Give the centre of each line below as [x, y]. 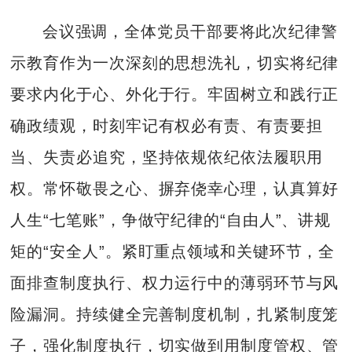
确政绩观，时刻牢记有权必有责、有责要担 [167, 125]
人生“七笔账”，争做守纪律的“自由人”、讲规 [171, 220]
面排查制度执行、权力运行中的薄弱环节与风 [175, 282]
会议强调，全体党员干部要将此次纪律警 [190, 31]
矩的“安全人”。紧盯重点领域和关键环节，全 [173, 251]
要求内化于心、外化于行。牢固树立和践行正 [175, 94]
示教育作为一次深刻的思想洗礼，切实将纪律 [175, 62]
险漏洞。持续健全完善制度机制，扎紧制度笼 [175, 314]
